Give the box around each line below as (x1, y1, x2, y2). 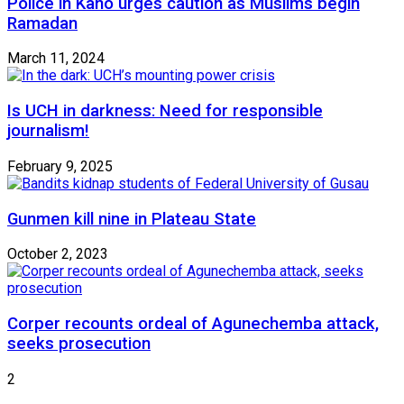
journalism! (7, 121, 89, 142)
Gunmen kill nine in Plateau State (7, 208, 256, 229)
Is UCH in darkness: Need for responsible (7, 101, 323, 122)
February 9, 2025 (7, 157, 113, 175)
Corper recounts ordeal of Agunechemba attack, (7, 313, 379, 334)
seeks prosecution (7, 333, 151, 353)
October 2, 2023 (7, 245, 108, 263)
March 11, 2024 (7, 50, 105, 68)
